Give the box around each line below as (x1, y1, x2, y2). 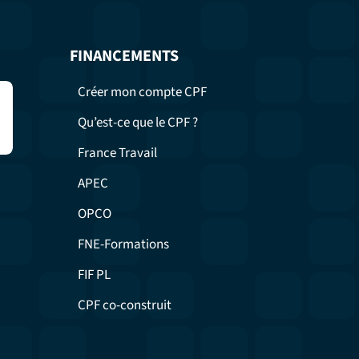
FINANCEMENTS (70, 45, 179, 68)
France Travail (78, 143, 158, 163)
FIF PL (78, 265, 111, 285)
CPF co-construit (78, 296, 172, 316)
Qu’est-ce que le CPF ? (78, 113, 199, 133)
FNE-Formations (78, 235, 170, 255)
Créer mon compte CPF (78, 83, 208, 103)
